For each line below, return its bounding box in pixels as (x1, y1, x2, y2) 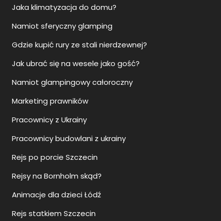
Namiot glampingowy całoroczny (12, 77, 133, 87)
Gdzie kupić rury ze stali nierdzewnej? (12, 39, 147, 50)
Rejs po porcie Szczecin (12, 152, 98, 162)
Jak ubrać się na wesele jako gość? (12, 58, 140, 69)
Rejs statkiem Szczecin (12, 208, 96, 219)
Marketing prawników (12, 96, 88, 106)
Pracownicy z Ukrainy (12, 114, 87, 125)
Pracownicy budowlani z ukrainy (12, 133, 126, 144)
